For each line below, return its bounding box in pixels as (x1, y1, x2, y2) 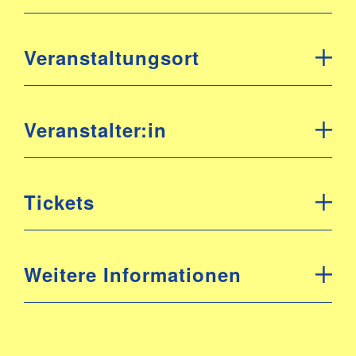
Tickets (24, 188, 95, 215)
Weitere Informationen (24, 261, 242, 288)
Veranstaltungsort (24, 44, 199, 71)
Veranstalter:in (24, 116, 167, 143)
